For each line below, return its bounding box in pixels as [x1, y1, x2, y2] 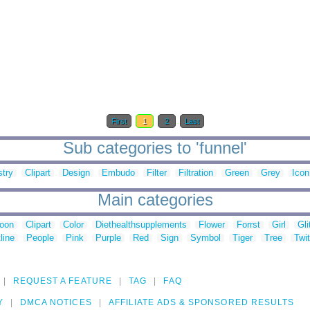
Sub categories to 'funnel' [63, 138, 247, 158]
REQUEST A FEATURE [12, 276, 112, 286]
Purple [95, 232, 121, 244]
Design [62, 167, 90, 179]
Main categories [97, 190, 213, 210]
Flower [199, 219, 225, 230]
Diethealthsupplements [95, 219, 187, 230]
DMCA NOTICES [19, 298, 92, 308]
